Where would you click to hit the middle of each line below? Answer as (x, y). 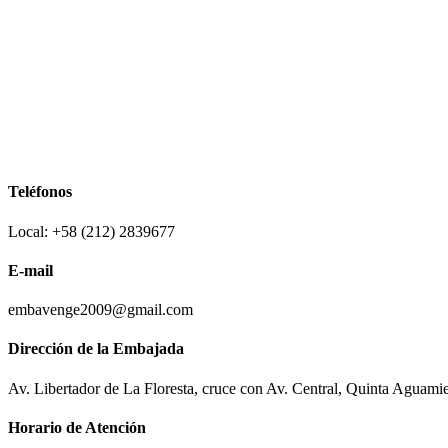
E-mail (30, 270)
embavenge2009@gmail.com (100, 310)
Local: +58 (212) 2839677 (91, 231)
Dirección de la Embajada (96, 349)
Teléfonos (40, 192)
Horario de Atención (77, 427)
